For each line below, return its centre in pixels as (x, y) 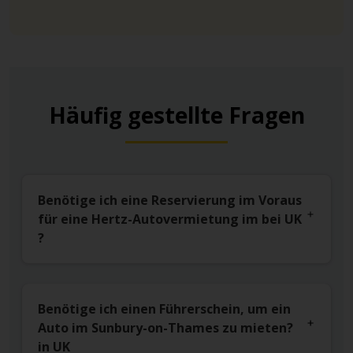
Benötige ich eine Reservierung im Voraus (170, 201)
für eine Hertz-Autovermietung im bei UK (170, 219)
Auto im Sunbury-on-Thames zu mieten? (165, 328)
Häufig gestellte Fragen (176, 115)
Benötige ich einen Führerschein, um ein (164, 309)
